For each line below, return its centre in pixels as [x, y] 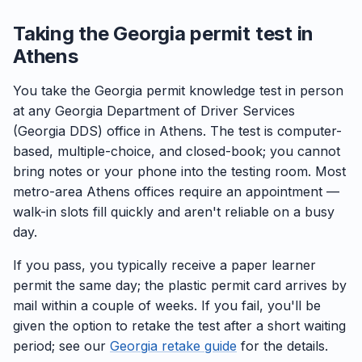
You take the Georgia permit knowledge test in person [178, 90]
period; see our [61, 346]
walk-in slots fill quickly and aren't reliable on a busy [174, 212]
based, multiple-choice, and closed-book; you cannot [177, 151]
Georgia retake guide [173, 346]
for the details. [282, 346]
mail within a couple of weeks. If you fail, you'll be [167, 305]
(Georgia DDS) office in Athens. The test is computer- [177, 131]
